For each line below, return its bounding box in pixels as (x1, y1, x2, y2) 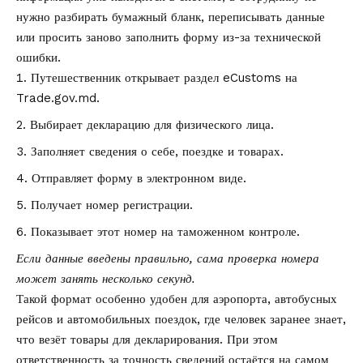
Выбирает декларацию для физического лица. (30, 117, 274, 133)
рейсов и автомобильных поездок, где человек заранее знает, (16, 312, 346, 327)
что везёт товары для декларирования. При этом (16, 332, 278, 348)
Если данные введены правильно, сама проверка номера (16, 251, 319, 267)
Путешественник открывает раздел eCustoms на (31, 70, 297, 86)
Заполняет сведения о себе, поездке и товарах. (31, 144, 284, 160)
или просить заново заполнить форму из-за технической (16, 30, 321, 45)
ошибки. (16, 50, 61, 66)
